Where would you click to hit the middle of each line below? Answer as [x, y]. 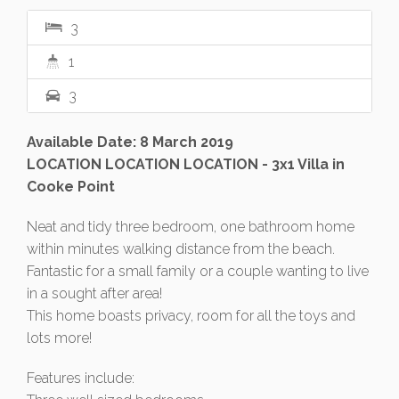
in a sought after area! [94, 294]
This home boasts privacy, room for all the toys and [191, 316]
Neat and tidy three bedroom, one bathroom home [191, 227]
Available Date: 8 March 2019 [130, 142]
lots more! [59, 338]
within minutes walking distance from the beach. [181, 249]
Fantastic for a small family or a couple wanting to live [198, 272]
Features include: [81, 379]
